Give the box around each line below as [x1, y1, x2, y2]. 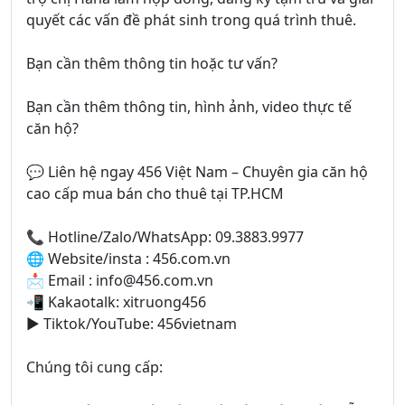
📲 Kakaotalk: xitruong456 [26, 292, 206, 313]
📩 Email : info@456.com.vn [26, 270, 213, 291]
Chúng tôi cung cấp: [26, 357, 163, 378]
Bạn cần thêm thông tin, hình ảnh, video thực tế [26, 97, 352, 118]
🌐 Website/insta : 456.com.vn [26, 249, 231, 269]
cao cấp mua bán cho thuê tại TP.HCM [26, 184, 284, 204]
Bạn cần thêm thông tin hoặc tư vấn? [26, 53, 278, 74]
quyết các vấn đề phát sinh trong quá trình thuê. [26, 10, 356, 31]
